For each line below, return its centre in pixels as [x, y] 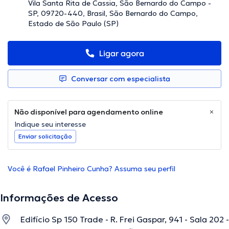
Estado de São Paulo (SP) [73, 24]
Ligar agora [122, 53]
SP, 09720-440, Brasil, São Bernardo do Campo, [113, 14]
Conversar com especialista [121, 79]
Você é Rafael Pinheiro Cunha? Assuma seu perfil [91, 169]
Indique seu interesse [50, 124]
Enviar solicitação [45, 136]
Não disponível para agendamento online [89, 112]
